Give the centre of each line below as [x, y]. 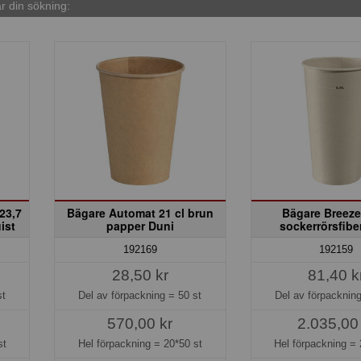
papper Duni [140, 225]
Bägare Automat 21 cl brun [140, 212]
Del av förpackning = [129, 295]
